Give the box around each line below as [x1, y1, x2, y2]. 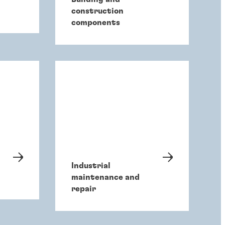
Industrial [71, 161, 110, 170]
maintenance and [71, 173, 140, 181]
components [71, 19, 120, 27]
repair [71, 184, 96, 193]
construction [71, 7, 124, 16]
